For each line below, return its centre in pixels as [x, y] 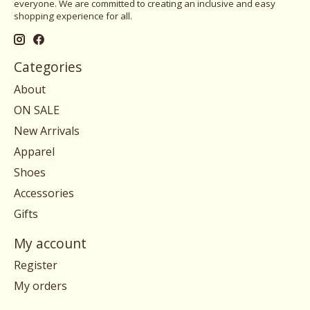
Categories [48, 66]
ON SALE [37, 110]
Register [36, 265]
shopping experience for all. [73, 16]
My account [50, 243]
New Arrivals [47, 130]
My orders [40, 286]
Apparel [34, 151]
